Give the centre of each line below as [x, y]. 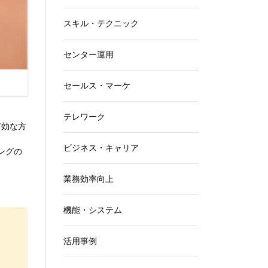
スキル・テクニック [101, 23]
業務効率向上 [89, 179]
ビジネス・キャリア [101, 148]
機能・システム [93, 210]
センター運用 [89, 54]
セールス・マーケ [97, 86]
